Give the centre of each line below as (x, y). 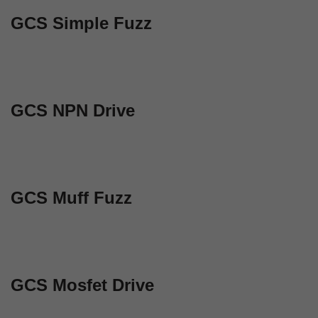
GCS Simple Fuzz (81, 23)
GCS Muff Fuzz (71, 198)
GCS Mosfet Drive (82, 285)
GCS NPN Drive (73, 110)
